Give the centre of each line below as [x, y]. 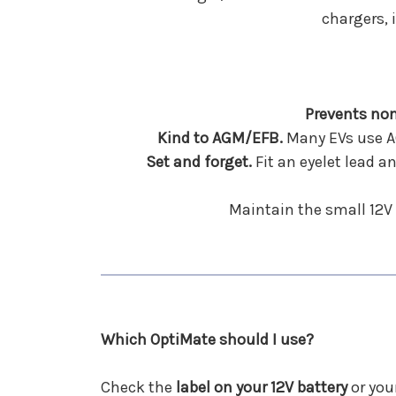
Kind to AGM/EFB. [220, 137]
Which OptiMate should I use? [207, 339]
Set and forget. [198, 161]
